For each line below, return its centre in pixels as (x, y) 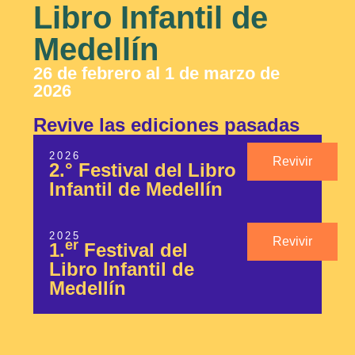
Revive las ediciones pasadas (166, 124)
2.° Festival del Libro (143, 170)
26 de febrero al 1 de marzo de (157, 73)
